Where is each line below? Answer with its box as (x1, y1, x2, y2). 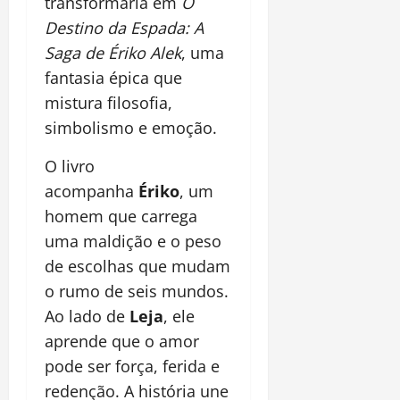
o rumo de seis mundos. (45, 279, 229, 302)
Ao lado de (45, 304, 129, 327)
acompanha (45, 179, 138, 202)
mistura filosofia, (45, 91, 172, 113)
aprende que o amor (45, 329, 199, 352)
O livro (45, 154, 95, 177)
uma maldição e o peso (45, 229, 221, 252)
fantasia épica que (45, 66, 182, 88)
